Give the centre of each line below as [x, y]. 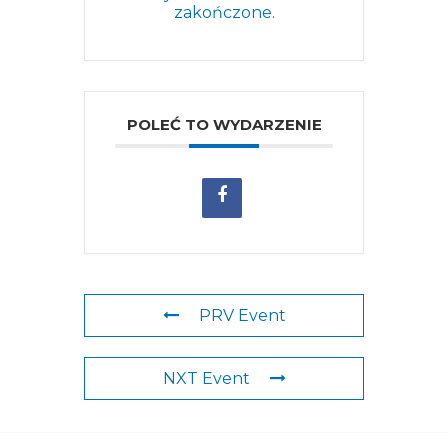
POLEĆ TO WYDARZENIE [224, 125]
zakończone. [224, 12]
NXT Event [206, 379]
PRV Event [242, 316]
